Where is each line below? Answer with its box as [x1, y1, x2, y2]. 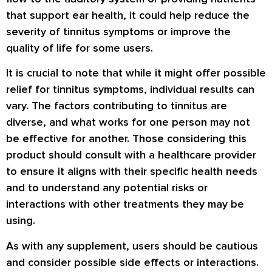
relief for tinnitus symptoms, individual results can [6, 83, 254, 97]
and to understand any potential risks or [6, 181, 208, 195]
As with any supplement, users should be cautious [6, 239, 258, 253]
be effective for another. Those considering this [6, 132, 246, 146]
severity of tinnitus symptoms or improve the [6, 24, 231, 38]
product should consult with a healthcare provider [6, 148, 256, 162]
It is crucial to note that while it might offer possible [6, 66, 266, 80]
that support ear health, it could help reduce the [6, 8, 250, 22]
